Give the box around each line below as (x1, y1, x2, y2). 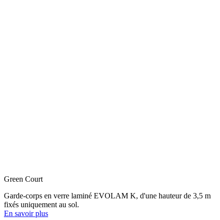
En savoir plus (4, 209, 48, 218)
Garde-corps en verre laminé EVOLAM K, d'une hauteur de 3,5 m (4, 191, 211, 200)
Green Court (4, 174, 43, 183)
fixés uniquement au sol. (4, 200, 79, 209)
